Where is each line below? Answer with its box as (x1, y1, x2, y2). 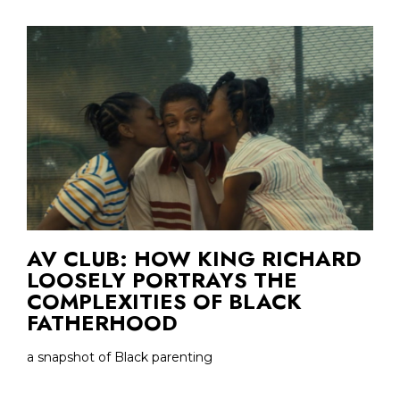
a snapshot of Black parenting (27, 348, 212, 365)
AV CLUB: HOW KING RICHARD (27, 242, 362, 274)
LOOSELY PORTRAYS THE (27, 263, 297, 296)
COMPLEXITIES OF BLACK (27, 285, 302, 317)
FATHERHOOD (27, 306, 178, 338)
